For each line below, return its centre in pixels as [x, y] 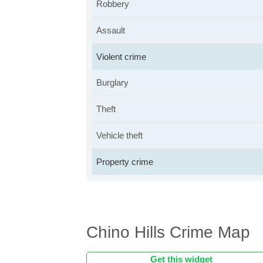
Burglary [112, 82]
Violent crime [121, 57]
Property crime [125, 162]
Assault [111, 30]
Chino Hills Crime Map [168, 232]
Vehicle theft [119, 135]
